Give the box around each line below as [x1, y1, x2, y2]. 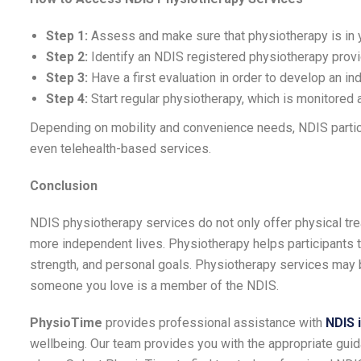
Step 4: [46, 90, 91, 106]
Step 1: [46, 27, 88, 44]
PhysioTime [30, 314, 102, 330]
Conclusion [30, 177, 98, 193]
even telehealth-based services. [30, 140, 211, 156]
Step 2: [46, 48, 91, 64]
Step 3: [46, 69, 91, 85]
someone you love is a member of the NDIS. [30, 277, 279, 293]
